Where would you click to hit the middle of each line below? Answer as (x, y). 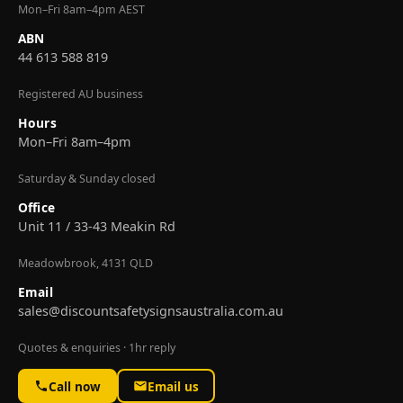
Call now (75, 386)
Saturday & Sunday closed (87, 179)
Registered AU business (81, 94)
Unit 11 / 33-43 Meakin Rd (97, 227)
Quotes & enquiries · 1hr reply (97, 348)
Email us (173, 386)
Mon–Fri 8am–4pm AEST (81, 10)
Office (36, 208)
